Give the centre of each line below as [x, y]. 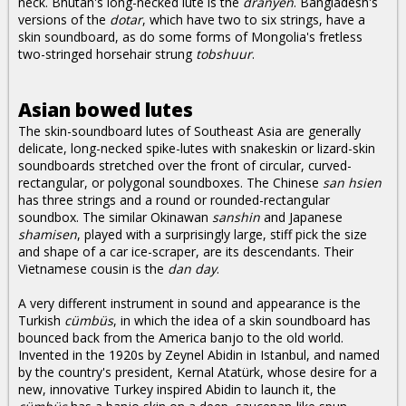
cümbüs [89, 320]
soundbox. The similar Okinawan [115, 217]
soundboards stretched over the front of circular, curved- [185, 165]
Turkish [41, 320]
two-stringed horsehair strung [107, 54]
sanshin [236, 217]
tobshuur [224, 54]
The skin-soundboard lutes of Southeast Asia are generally [189, 131]
